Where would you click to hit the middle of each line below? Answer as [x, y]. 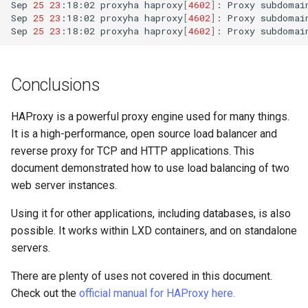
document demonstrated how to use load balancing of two [150, 168]
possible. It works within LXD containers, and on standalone [154, 230]
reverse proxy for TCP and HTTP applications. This [133, 151]
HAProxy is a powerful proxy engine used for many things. [150, 116]
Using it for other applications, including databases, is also [151, 213]
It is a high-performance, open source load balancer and [144, 133]
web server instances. [64, 185]
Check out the [45, 293]
